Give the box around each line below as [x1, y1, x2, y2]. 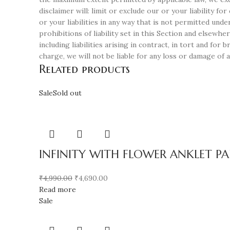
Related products [39, 62, 130, 76]
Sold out [53, 88, 82, 98]
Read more [39, 185, 76, 194]
